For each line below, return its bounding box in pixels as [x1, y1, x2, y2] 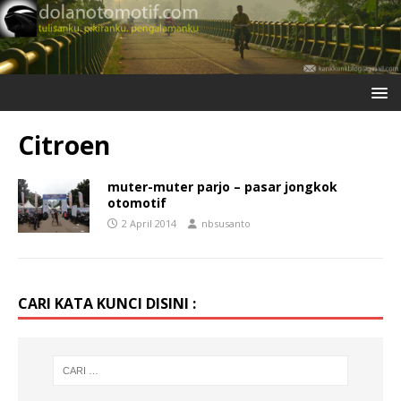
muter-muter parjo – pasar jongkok [107, 177, 337, 195]
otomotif [107, 193, 166, 211]
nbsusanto [201, 216, 251, 230]
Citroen [18, 127, 110, 162]
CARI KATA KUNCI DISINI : [18, 293, 196, 313]
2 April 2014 [122, 216, 176, 230]
